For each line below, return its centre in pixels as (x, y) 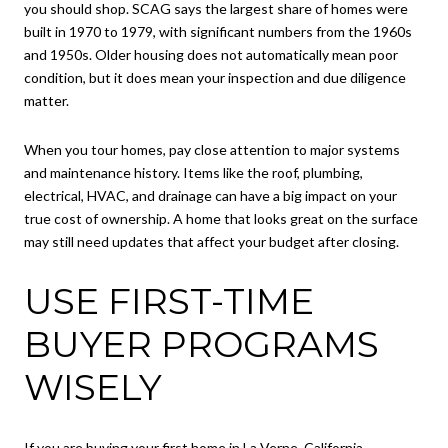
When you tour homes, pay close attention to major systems (212, 150)
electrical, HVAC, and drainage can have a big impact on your (210, 196)
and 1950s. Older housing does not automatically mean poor (211, 54)
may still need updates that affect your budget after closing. (211, 242)
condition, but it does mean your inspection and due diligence (215, 77)
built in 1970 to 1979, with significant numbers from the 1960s (218, 31)
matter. (46, 100)
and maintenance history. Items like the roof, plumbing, (193, 173)
